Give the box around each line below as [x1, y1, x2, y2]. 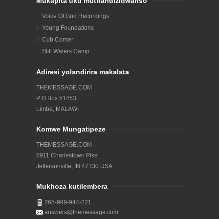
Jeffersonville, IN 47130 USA [36, 163, 112, 170]
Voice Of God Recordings [42, 13, 109, 20]
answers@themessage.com [44, 209, 118, 216]
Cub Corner [42, 36, 73, 44]
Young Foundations [42, 24, 94, 32]
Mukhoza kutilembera [36, 182, 108, 191]
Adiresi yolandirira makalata [36, 68, 129, 76]
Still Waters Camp [42, 48, 89, 55]
